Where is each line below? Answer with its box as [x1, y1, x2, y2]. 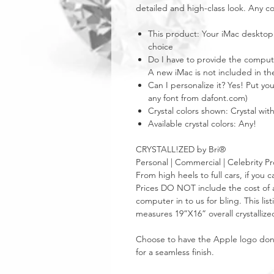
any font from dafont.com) [148, 92, 248, 103]
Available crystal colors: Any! [148, 118, 256, 129]
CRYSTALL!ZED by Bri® [136, 144, 226, 155]
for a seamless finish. [136, 246, 214, 257]
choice [148, 41, 173, 52]
